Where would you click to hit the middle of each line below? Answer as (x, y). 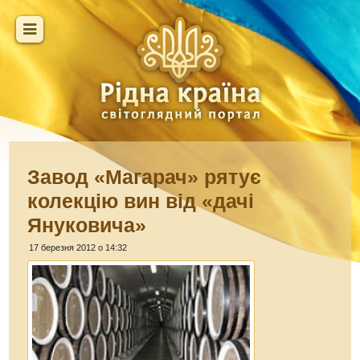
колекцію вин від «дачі (141, 201)
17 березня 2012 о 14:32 (78, 247)
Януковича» (87, 225)
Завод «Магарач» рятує (145, 177)
